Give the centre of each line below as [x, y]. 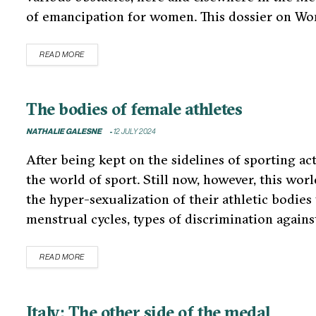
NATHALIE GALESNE [64, 132]
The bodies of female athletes [134, 109]
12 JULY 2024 [134, 132]
